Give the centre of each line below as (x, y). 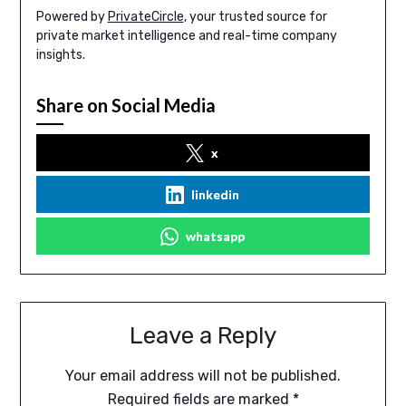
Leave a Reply (203, 336)
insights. (60, 55)
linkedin (215, 195)
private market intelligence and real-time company (186, 36)
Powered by (72, 17)
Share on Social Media (126, 106)
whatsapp (215, 237)
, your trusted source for (255, 17)
